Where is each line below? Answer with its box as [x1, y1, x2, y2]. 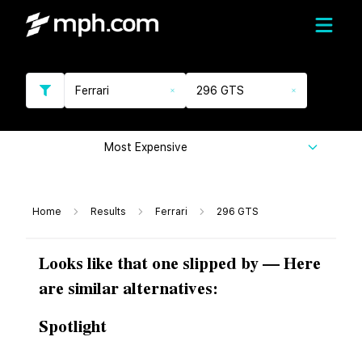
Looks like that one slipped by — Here [39, 251, 321, 277]
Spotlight [39, 314, 107, 340]
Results [90, 206, 126, 217]
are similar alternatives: [39, 276, 218, 302]
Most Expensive [104, 141, 187, 154]
